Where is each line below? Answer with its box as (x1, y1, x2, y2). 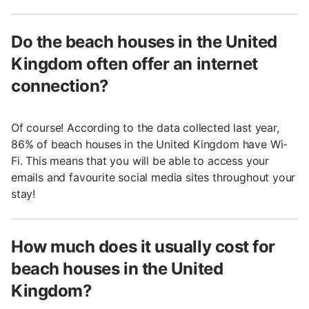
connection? (11, 76, 109, 97)
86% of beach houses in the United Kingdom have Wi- (11, 137, 288, 152)
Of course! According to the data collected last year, (11, 121, 279, 135)
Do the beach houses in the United (11, 32, 277, 52)
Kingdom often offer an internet (11, 54, 258, 74)
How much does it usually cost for (11, 237, 275, 257)
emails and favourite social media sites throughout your (11, 170, 296, 185)
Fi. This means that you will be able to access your (11, 154, 270, 168)
